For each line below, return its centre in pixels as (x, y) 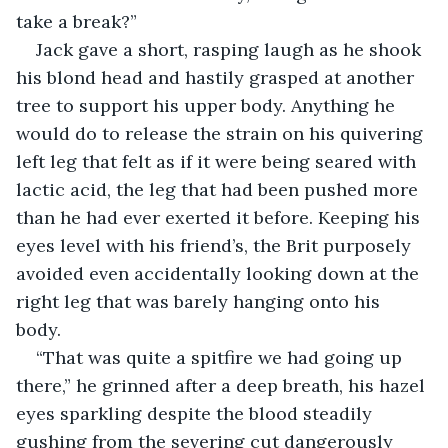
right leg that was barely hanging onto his (200, 301)
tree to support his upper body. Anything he (208, 105)
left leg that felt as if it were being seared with (218, 161)
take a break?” (76, 21)
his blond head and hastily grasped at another (217, 77)
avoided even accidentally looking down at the (220, 273)
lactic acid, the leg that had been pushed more (219, 189)
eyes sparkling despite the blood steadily (196, 413)
